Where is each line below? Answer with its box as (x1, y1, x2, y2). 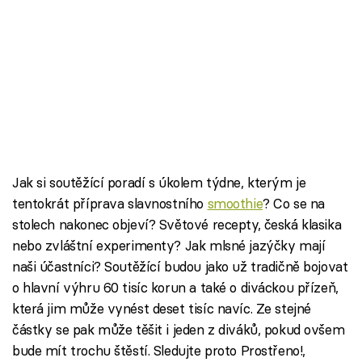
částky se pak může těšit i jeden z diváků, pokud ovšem (12, 321, 345, 339)
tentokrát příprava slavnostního (12, 195, 208, 213)
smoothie (207, 195, 263, 213)
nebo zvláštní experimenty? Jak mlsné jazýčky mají (12, 237, 326, 255)
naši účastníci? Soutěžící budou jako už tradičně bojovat (12, 258, 348, 276)
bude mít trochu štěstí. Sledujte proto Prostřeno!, (12, 342, 305, 360)
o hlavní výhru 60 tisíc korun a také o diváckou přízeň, (12, 279, 339, 297)
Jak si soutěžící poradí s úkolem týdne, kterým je (12, 174, 306, 192)
